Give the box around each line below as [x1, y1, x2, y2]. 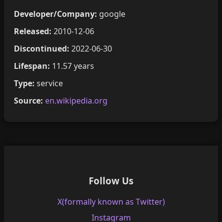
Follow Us [89, 174, 133, 187]
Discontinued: [14, 43, 69, 54]
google [97, 8, 125, 19]
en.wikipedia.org [45, 95, 108, 106]
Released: [14, 25, 52, 37]
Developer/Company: [14, 8, 97, 19]
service [35, 77, 63, 89]
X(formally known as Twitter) [57, 196, 165, 207]
